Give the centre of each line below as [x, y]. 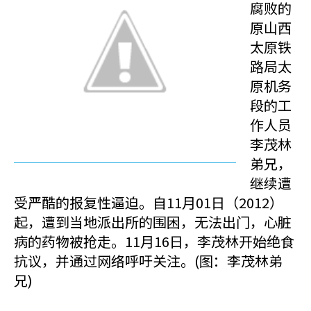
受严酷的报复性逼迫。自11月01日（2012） [149, 202]
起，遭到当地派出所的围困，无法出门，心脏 [153, 222]
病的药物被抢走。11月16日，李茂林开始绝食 [154, 241]
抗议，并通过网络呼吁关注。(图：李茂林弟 [148, 261]
